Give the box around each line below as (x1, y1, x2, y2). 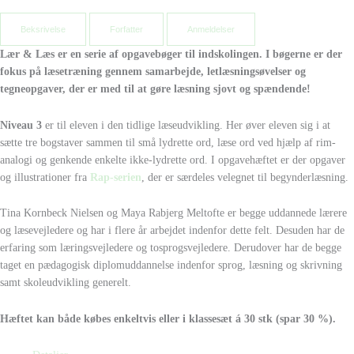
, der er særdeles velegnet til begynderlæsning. (141, 171, 348, 183)
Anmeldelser (187, 24, 235, 34)
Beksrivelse (21, 24, 66, 34)
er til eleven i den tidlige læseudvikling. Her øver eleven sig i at (42, 119, 330, 131)
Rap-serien (90, 171, 141, 183)
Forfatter (110, 24, 143, 34)
